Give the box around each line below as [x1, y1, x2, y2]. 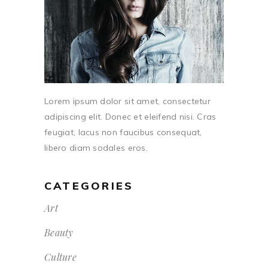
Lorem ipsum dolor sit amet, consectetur [44, 95, 211, 106]
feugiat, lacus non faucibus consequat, [44, 126, 202, 138]
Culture [44, 250, 77, 263]
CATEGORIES [44, 178, 134, 193]
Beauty [44, 226, 74, 239]
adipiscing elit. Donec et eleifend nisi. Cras [44, 111, 217, 122]
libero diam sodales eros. [44, 142, 148, 153]
